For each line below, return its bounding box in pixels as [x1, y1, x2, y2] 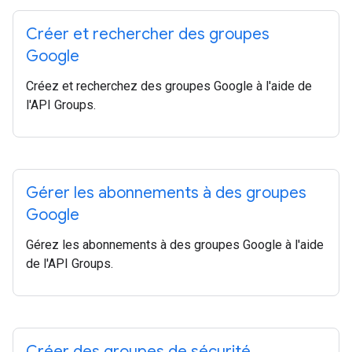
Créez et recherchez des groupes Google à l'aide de [26, 79, 312, 93]
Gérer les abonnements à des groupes [26, 183, 306, 203]
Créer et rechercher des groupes [26, 24, 269, 44]
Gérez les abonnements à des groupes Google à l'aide [26, 237, 324, 252]
